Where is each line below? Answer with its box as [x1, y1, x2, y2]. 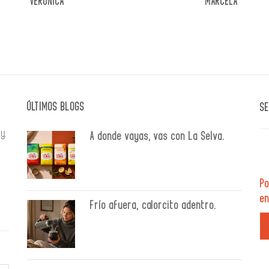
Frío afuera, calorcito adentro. [90, 199, 217, 212]
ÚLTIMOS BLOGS [27, 101, 85, 113]
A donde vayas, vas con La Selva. [90, 130, 225, 143]
